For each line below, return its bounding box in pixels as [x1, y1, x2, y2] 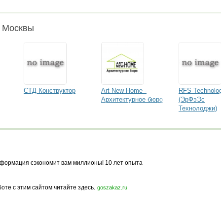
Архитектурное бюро [101, 96, 163, 103]
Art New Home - [101, 87, 147, 94]
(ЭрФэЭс [179, 96, 205, 103]
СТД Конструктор [24, 87, 75, 94]
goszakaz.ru [97, 184, 127, 190]
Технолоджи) [179, 105, 217, 112]
